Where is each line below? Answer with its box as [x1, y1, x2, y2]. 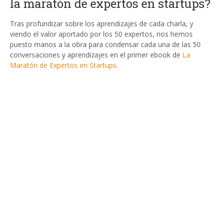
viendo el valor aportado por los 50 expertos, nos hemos [10, 29, 193, 39]
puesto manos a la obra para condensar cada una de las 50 [10, 40, 201, 50]
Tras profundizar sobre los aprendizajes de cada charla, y [10, 19, 193, 29]
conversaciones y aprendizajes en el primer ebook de [10, 50, 182, 60]
